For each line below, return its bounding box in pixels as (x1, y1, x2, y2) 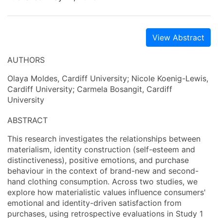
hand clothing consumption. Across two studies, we (7, 177, 198, 186)
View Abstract (152, 33, 204, 42)
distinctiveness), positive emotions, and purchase (7, 155, 189, 165)
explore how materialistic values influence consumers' (7, 187, 206, 197)
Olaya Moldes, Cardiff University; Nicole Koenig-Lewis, (7, 73, 208, 83)
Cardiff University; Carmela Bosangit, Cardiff (7, 84, 172, 94)
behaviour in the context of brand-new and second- (7, 166, 199, 176)
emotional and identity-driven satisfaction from (7, 198, 182, 208)
